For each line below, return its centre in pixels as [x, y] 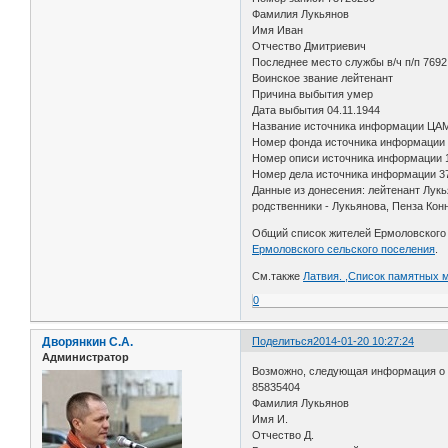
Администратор [85, 357]
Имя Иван [278, 30]
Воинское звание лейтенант [323, 78]
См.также [278, 276]
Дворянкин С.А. [87, 342]
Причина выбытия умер [313, 94]
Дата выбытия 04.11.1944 [316, 110]
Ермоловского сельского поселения [344, 249]
